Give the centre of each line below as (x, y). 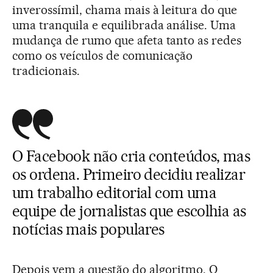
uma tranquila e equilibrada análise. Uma (124, 25)
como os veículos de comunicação (103, 55)
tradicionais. (46, 70)
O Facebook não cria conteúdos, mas (131, 156)
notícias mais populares (88, 229)
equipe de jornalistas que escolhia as (129, 211)
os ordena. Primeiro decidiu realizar (129, 174)
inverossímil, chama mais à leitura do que (125, 9)
